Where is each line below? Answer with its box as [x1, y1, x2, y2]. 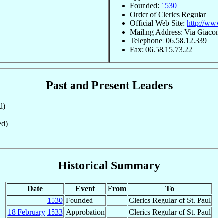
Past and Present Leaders [45, 78, 173, 91]
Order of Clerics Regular [130, 10, 206, 18]
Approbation [65, 207, 105, 216]
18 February [7, 207, 45, 216]
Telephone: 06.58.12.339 [130, 36, 207, 45]
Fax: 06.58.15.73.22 [130, 45, 192, 54]
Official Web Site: [130, 18, 187, 27]
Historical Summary [58, 159, 160, 172]
